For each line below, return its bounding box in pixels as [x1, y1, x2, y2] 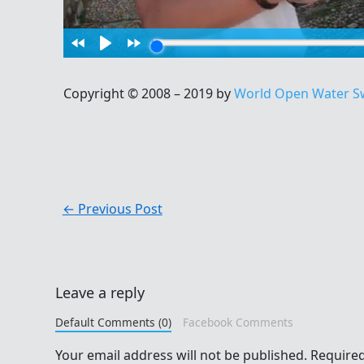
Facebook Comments [182, 314, 293, 330]
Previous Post [74, 199, 162, 218]
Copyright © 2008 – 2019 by [63, 84, 234, 102]
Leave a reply [55, 282, 145, 302]
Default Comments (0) [55, 314, 171, 330]
